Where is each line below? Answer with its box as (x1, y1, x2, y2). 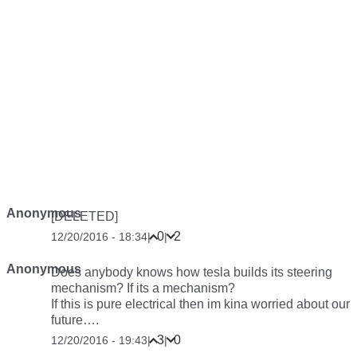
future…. (51, 313, 99, 327)
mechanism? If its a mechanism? (51, 281, 235, 295)
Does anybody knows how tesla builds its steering (51, 265, 332, 279)
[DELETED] (51, 210, 118, 223)
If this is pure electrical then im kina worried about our (51, 297, 350, 311)
